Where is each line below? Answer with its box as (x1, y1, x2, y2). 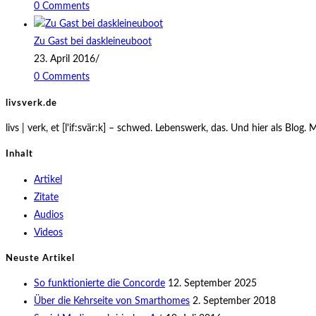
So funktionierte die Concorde (34, 279, 165, 289)
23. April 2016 (34, 54, 95, 65)
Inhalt (6, 150, 33, 159)
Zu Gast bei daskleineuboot (34, 37, 152, 47)
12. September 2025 (168, 279, 257, 289)
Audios (34, 209, 63, 220)
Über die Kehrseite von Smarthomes (34, 296, 190, 307)
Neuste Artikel (6, 253, 75, 263)
